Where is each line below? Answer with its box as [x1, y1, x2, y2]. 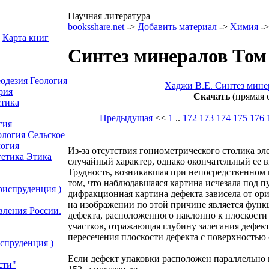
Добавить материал [138, 22, 217, 32]
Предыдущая [99, 112, 153, 123]
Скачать [193, 91, 230, 101]
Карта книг [2, 32, 49, 43]
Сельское [28, 130, 65, 140]
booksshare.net [68, 22, 124, 32]
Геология [30, 76, 67, 86]
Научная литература [68, 11, 150, 21]
